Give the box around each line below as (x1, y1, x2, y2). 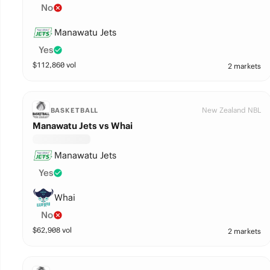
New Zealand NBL (201, 105, 261, 115)
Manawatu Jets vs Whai (32, 120, 133, 131)
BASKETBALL (50, 106, 99, 115)
